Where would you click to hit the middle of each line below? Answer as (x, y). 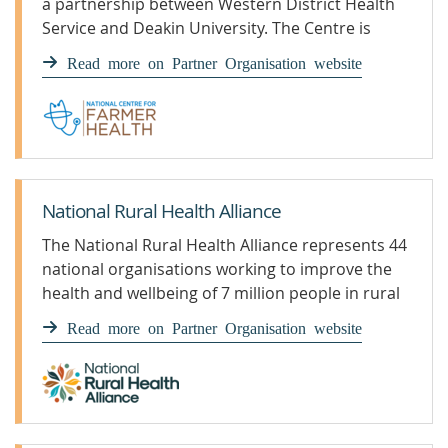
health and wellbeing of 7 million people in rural (221, 293)
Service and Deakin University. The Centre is (206, 28)
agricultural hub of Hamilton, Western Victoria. (218, 76)
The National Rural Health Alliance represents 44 (224, 245)
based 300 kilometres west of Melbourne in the (218, 52)
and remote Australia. (124, 317)
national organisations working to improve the (217, 269)
